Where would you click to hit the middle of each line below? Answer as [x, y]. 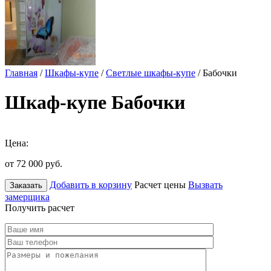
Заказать [26, 185]
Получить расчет [40, 207]
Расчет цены [160, 184]
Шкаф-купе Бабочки [95, 103]
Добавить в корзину [91, 184]
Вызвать [205, 184]
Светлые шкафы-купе [151, 73]
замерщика [27, 197]
